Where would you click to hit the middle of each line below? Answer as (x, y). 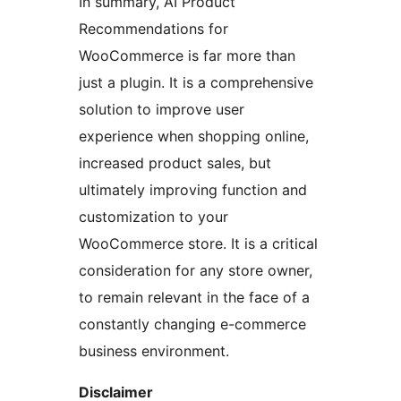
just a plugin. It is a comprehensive (196, 83)
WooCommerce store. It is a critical (198, 244)
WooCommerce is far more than (187, 56)
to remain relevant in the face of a (194, 298)
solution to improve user (162, 110)
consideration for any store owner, (196, 271)
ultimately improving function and (193, 190)
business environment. (154, 351)
